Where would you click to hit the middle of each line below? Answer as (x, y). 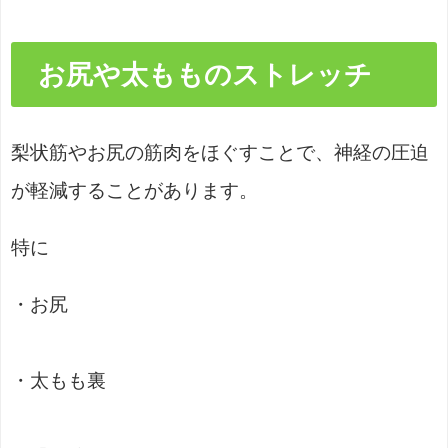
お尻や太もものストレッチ (204, 75)
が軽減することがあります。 (134, 190)
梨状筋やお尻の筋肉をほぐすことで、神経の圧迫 (220, 152)
